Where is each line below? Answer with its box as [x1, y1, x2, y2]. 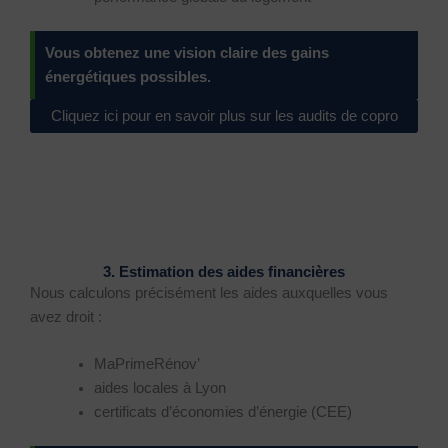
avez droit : [30, 308, 102, 325]
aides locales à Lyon [93, 379, 226, 396]
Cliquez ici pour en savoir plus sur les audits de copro [50, 108, 398, 125]
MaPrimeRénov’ [93, 355, 200, 372]
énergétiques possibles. [45, 69, 211, 86]
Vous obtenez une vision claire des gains [45, 45, 329, 62]
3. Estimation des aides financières [103, 263, 345, 280]
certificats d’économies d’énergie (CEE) [93, 403, 352, 420]
